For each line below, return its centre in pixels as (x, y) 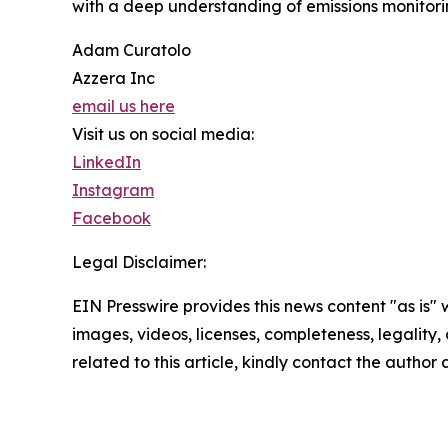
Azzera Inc (113, 78)
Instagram (113, 190)
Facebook (111, 218)
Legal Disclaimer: (139, 262)
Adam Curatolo (131, 50)
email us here (123, 106)
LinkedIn (106, 162)
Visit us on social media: (163, 134)
